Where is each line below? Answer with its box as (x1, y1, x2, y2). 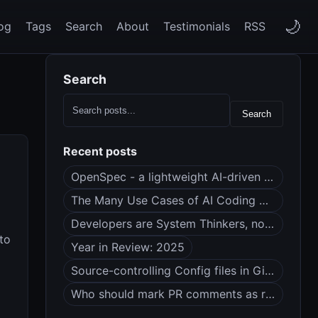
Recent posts (63, 144, 137, 158)
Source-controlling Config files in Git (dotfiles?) (265, 263, 274, 278)
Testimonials (163, 19, 230, 33)
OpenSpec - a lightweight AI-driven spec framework (264, 170, 273, 184)
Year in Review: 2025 (71, 240, 185, 254)
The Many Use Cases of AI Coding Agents (259, 193, 268, 207)
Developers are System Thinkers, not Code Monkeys (265, 216, 274, 231)
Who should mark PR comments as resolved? (265, 287, 275, 301)
